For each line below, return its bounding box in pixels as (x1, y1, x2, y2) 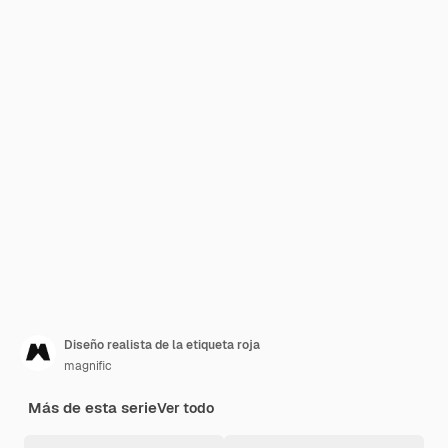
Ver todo (157, 399, 214, 417)
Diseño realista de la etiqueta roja (64, 337, 260, 353)
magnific (64, 358, 112, 374)
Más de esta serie (28, 398, 157, 417)
